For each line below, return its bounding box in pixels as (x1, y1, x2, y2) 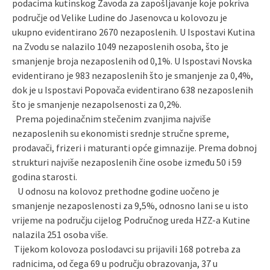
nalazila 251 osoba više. (12, 228, 108, 240)
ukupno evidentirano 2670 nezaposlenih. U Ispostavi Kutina (12, 26, 255, 38)
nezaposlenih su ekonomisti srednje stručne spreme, (12, 127, 229, 139)
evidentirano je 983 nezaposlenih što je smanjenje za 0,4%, (12, 69, 253, 81)
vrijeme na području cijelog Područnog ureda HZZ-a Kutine (12, 214, 250, 226)
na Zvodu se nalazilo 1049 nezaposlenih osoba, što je (12, 40, 228, 52)
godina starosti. (12, 171, 77, 183)
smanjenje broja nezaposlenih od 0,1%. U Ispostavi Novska (12, 55, 252, 67)
